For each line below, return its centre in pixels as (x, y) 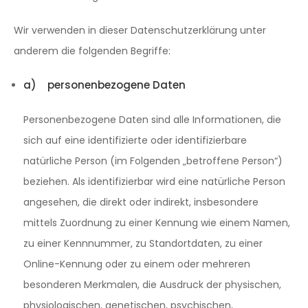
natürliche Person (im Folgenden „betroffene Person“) (153, 161)
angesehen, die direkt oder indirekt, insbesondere (141, 202)
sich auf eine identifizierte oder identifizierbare (135, 140)
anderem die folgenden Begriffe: (92, 51)
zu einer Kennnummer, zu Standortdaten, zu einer (143, 243)
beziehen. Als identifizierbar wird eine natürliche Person (154, 181)
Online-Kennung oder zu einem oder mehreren (137, 264)
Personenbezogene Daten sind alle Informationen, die (152, 120)
